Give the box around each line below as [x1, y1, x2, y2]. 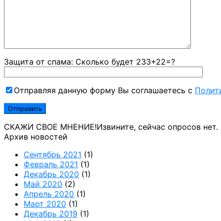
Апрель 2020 [24, 189, 74, 199]
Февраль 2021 [24, 159, 78, 170]
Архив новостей [4, 132, 68, 142]
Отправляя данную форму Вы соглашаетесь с [14, 85, 195, 96]
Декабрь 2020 [24, 169, 79, 180]
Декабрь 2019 [24, 209, 77, 219]
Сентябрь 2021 [24, 149, 81, 160]
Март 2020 [24, 199, 66, 209]
